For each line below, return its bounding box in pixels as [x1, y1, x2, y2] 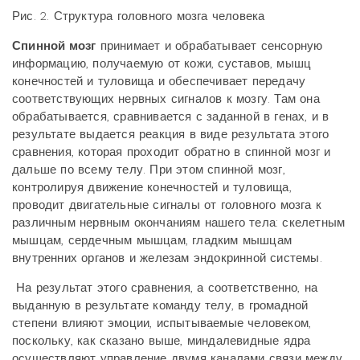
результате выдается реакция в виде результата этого [12, 127, 329, 141]
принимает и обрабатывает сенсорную [96, 39, 323, 53]
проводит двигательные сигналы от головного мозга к [12, 198, 321, 212]
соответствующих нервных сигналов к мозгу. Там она [12, 92, 320, 106]
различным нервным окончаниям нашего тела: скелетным [12, 215, 346, 230]
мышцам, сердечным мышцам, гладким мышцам [12, 233, 292, 247]
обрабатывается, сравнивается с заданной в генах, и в [12, 109, 329, 124]
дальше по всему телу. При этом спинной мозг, [12, 162, 285, 177]
